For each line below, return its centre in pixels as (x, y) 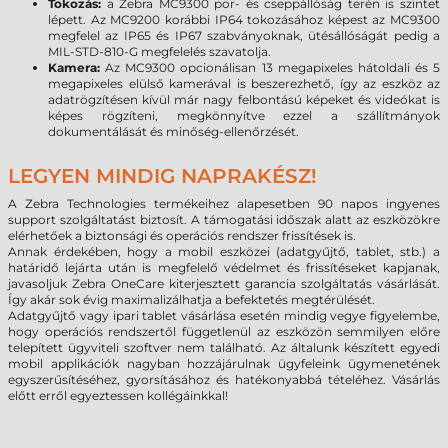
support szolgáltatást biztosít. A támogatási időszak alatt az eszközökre (224, 219)
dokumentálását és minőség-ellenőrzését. (173, 131)
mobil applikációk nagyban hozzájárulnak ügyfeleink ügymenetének (224, 363)
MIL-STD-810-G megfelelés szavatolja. (159, 51)
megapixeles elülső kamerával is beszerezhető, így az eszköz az (244, 83)
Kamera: (74, 67)
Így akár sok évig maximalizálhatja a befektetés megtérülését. (191, 299)
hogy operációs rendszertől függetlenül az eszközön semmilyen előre (224, 331)
